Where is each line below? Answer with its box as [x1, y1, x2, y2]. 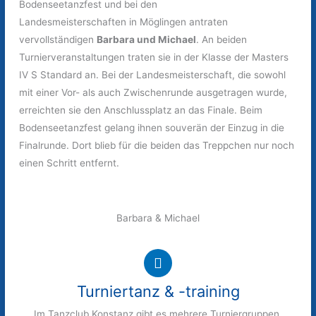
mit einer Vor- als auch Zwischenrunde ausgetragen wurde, [19, 87, 288, 99]
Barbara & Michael [116, 212, 200, 224]
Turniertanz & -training [76, 281, 240, 300]
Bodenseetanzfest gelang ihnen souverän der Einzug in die [19, 122, 285, 134]
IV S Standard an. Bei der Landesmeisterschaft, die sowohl [19, 69, 286, 81]
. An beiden [196, 34, 248, 46]
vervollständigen [19, 34, 97, 46]
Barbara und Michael [97, 34, 197, 46]
